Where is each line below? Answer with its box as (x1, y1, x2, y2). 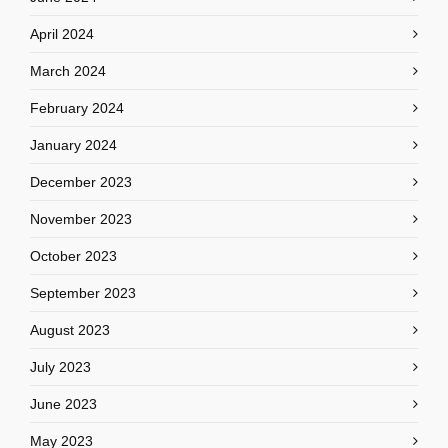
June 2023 (30, 396, 97, 412)
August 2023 (30, 322, 110, 338)
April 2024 (30, 26, 94, 42)
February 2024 (30, 100, 124, 116)
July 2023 (30, 359, 91, 375)
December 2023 (30, 174, 132, 190)
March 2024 (30, 63, 106, 79)
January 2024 (30, 137, 117, 153)
